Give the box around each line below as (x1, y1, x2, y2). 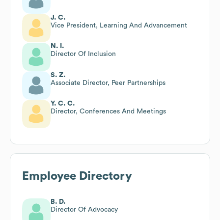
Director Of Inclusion (51, 50, 116, 57)
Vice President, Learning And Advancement (51, 22, 187, 29)
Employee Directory (22, 170, 132, 182)
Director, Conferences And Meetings (51, 108, 166, 115)
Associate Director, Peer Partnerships (51, 79, 165, 86)
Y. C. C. (51, 100, 75, 107)
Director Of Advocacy (51, 206, 118, 213)
